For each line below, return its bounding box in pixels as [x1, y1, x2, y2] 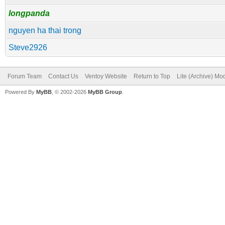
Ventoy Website [85, 73, 127, 80]
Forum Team [8, 73, 42, 80]
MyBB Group [88, 89, 122, 95]
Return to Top [134, 73, 170, 80]
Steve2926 [9, 43, 47, 52]
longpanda [9, 9, 50, 18]
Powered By [5, 89, 36, 95]
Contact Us [48, 73, 78, 80]
